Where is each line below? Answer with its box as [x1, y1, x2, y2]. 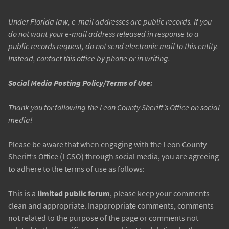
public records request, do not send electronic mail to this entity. [8, 41, 218, 52]
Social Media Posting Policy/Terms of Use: [8, 78, 153, 88]
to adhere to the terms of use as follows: [8, 164, 145, 174]
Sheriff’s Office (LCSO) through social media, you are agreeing [8, 151, 219, 162]
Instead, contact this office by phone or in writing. [8, 53, 170, 64]
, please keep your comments [110, 188, 210, 199]
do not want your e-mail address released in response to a [8, 29, 199, 39]
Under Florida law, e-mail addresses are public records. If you [8, 16, 212, 27]
